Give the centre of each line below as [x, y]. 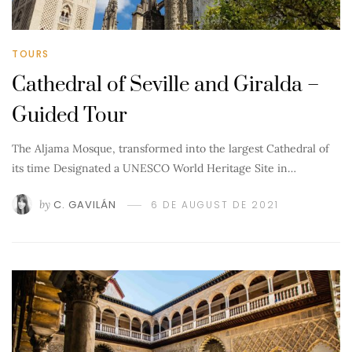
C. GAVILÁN [85, 204]
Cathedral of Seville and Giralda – [165, 85]
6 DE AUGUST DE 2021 [215, 204]
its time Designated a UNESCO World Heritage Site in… [154, 168]
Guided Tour [70, 115]
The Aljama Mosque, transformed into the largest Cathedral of [170, 148]
